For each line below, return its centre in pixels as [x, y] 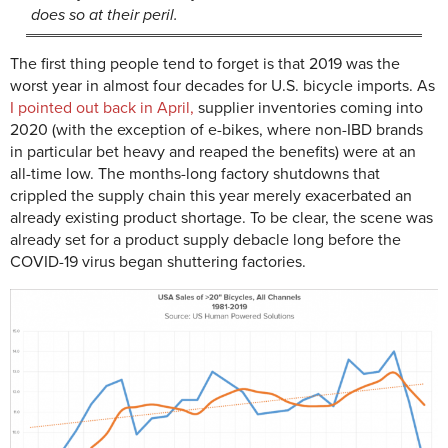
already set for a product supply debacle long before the [205, 240]
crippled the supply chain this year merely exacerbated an [211, 196]
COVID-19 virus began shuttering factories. [158, 262]
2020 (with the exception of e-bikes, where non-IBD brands [216, 130]
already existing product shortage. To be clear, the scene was [221, 218]
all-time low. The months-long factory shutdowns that [195, 174]
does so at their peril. [105, 15]
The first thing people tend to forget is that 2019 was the [205, 64]
